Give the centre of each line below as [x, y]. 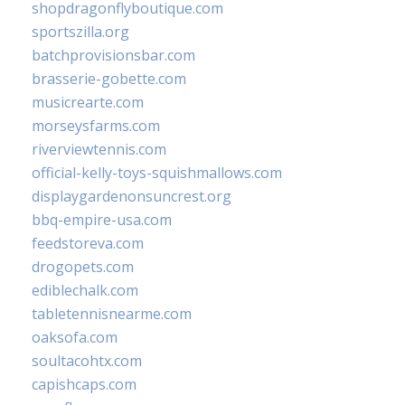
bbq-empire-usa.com [102, 220]
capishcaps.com [84, 385]
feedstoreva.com [88, 244]
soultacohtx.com [87, 361]
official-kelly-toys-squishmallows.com [157, 173]
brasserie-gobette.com [109, 79]
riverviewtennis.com [99, 150]
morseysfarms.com [96, 126]
